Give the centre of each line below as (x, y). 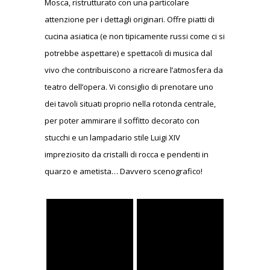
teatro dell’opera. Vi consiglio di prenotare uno (129, 87)
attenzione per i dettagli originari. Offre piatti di (130, 20)
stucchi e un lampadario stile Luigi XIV (112, 138)
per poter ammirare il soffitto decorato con (122, 121)
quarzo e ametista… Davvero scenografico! (124, 171)
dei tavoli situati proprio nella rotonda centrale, (130, 104)
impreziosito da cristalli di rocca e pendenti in (127, 155)
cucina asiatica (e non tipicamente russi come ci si (135, 36)
